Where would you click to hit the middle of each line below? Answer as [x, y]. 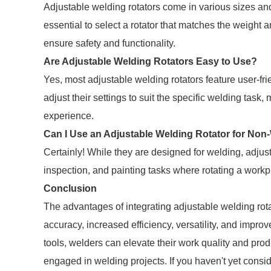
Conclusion [70, 188]
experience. [69, 116]
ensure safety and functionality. [109, 43]
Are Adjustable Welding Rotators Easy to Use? [150, 61]
